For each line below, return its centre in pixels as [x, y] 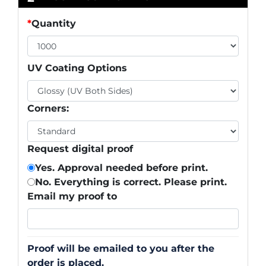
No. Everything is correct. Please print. [131, 182]
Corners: [48, 108]
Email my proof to [72, 196]
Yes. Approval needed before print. [121, 167]
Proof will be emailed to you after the [121, 248]
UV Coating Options [77, 68]
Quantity [54, 23]
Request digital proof [80, 148]
